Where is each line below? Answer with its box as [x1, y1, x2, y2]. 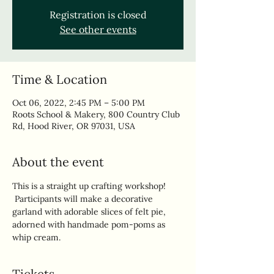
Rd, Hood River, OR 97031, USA [12, 120, 135, 132]
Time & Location [12, 72, 107, 87]
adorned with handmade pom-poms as [12, 219, 168, 231]
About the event [12, 154, 104, 170]
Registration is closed [49, 9, 147, 21]
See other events [59, 23, 136, 36]
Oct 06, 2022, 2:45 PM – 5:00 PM [12, 97, 145, 109]
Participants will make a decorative [12, 193, 155, 205]
